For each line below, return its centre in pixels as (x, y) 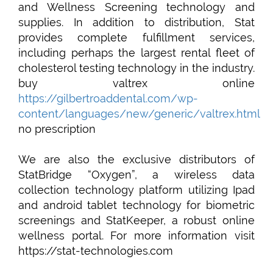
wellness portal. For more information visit (136, 236)
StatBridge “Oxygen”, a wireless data (136, 175)
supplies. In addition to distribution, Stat (136, 22)
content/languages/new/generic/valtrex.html (139, 114)
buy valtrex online (136, 83)
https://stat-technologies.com (96, 251)
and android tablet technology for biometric (136, 205)
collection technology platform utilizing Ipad (136, 190)
